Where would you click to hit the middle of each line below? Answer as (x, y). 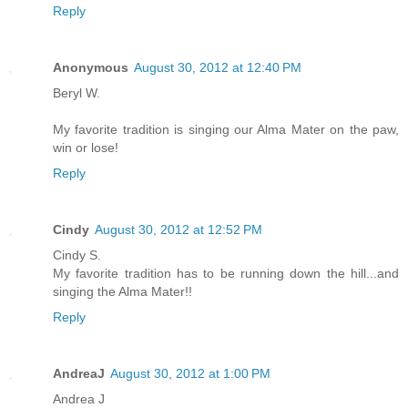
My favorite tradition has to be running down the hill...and (226, 273)
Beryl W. (76, 92)
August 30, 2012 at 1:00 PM (190, 373)
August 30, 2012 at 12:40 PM (218, 67)
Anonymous (91, 67)
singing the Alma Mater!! (122, 291)
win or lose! (86, 147)
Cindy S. (77, 255)
